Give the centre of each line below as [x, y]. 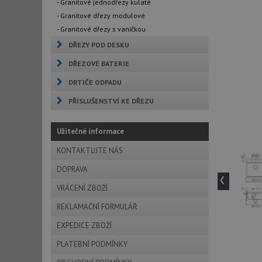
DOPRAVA [72, 169]
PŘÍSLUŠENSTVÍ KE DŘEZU [111, 101]
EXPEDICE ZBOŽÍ [84, 225]
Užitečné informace [90, 131]
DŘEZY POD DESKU [99, 45]
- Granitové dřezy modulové [101, 15]
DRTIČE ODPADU [95, 82]
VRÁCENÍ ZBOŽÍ [82, 188]
